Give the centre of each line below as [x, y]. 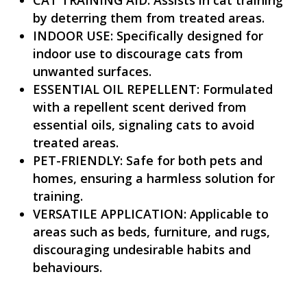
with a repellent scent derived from [139, 107]
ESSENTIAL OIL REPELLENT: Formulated [152, 89]
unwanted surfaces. [92, 71]
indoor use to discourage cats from [138, 53]
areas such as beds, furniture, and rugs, [151, 231]
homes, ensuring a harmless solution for [153, 178]
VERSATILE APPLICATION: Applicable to [150, 213]
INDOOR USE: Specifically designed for [148, 35]
